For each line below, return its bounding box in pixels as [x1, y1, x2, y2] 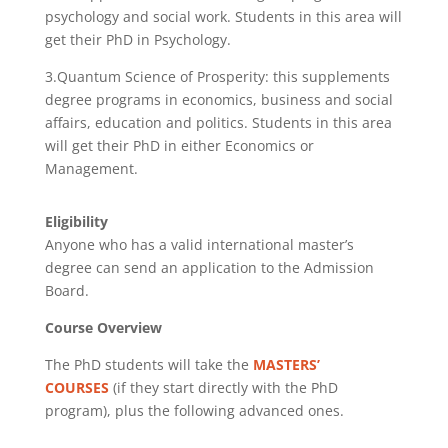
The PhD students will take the [44, 354, 253, 374]
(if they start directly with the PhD [112, 377, 338, 397]
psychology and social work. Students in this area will [44, 6, 402, 26]
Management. [44, 158, 138, 178]
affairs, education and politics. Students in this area [44, 112, 392, 132]
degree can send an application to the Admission [44, 257, 374, 277]
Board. [44, 280, 89, 300]
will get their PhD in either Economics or [44, 135, 314, 155]
